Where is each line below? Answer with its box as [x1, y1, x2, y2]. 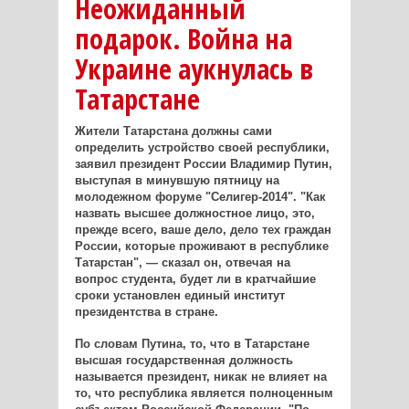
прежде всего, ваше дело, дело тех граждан [74, 223, 331, 237]
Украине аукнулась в [74, 50, 313, 89]
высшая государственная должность [74, 353, 293, 368]
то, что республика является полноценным [74, 386, 333, 401]
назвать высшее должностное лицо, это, [74, 206, 315, 221]
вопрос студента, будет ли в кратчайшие [74, 272, 316, 287]
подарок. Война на [74, 20, 292, 58]
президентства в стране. [74, 305, 218, 320]
